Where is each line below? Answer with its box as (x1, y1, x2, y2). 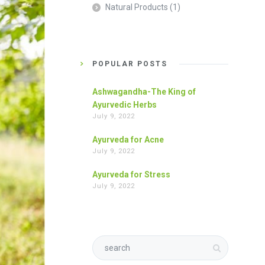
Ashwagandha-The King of (92, 87, 196, 96)
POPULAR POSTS (92, 60, 167, 68)
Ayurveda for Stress (92, 170, 170, 179)
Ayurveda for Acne (92, 135, 164, 144)
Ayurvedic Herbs (92, 100, 157, 109)
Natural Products (105, 2, 168, 12)
